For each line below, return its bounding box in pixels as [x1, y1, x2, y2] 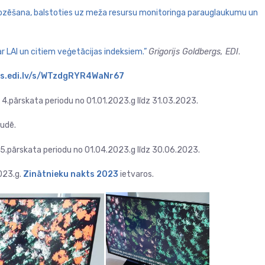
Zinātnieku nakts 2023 [21, 169, 118, 180]
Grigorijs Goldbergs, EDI [148, 46, 238, 57]
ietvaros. [118, 169, 154, 180]
